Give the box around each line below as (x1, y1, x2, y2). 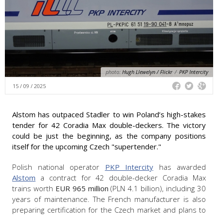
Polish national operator (12, 162, 105, 172)
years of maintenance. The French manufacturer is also (12, 194, 206, 204)
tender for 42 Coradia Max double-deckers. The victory (12, 120, 206, 130)
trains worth (12, 183, 55, 194)
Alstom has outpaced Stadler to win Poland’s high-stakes (12, 109, 206, 120)
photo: (106, 68, 121, 76)
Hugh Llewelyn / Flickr (121, 68, 172, 76)
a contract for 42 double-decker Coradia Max (36, 173, 206, 183)
